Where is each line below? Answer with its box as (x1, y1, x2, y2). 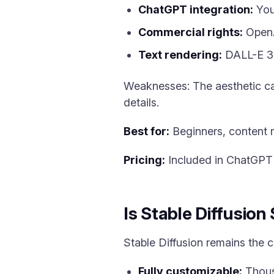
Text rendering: (138, 48, 222, 61)
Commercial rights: (138, 26, 243, 39)
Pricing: (124, 154, 165, 166)
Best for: (124, 125, 169, 138)
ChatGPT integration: (138, 3, 253, 16)
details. (124, 96, 159, 109)
